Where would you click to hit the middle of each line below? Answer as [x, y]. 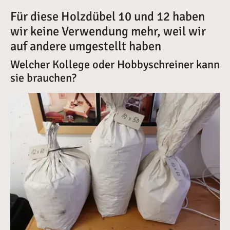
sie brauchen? [43, 78]
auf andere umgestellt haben [86, 46]
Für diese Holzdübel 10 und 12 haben [108, 16]
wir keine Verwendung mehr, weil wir [108, 31]
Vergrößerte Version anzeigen [70, 99]
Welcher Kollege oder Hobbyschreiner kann [115, 64]
